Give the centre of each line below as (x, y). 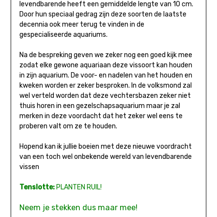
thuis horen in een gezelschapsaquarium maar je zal (100, 106)
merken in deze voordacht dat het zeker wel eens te (101, 116)
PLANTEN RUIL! (78, 187)
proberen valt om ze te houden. (68, 126)
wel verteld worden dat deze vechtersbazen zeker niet (105, 95)
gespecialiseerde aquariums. (63, 34)
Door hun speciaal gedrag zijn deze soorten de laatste (103, 14)
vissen (29, 167)
